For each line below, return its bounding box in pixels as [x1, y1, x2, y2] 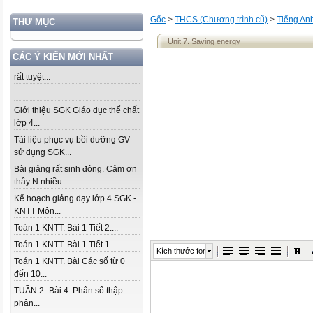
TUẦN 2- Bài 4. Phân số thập [14, 286, 123, 296]
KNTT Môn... [14, 206, 61, 216]
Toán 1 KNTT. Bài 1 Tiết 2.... [14, 223, 118, 233]
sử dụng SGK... [14, 147, 71, 157]
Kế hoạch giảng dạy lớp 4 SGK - [14, 194, 136, 203]
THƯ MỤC [13, 17, 55, 27]
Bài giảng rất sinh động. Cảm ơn [14, 164, 137, 174]
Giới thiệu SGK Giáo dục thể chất [14, 105, 139, 115]
